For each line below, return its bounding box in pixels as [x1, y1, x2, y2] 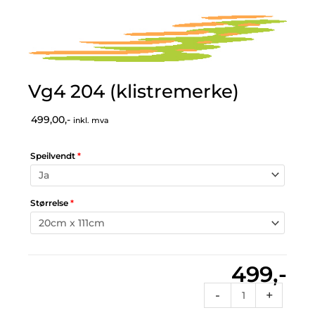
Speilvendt [30, 150, 77, 161]
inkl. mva [73, 115, 109, 125]
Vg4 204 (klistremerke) [28, 79, 239, 102]
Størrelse [30, 198, 70, 209]
